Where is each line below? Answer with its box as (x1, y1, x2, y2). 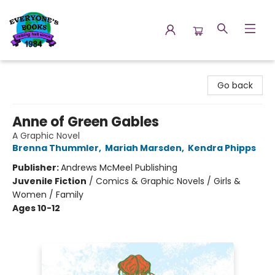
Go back (217, 79, 253, 91)
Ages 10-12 (12, 202, 60, 214)
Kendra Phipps (188, 142, 256, 154)
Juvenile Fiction (12, 175, 87, 187)
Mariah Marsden (105, 142, 182, 154)
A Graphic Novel (12, 130, 80, 142)
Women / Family (12, 188, 83, 201)
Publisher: (12, 161, 61, 174)
